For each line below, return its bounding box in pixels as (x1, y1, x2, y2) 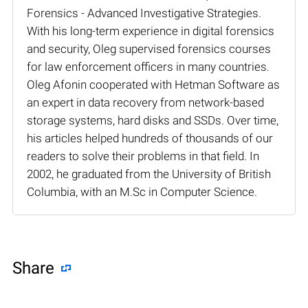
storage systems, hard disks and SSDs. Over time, (27, 113, 278, 127)
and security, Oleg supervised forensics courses (27, 41, 271, 56)
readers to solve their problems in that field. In (27, 148, 259, 163)
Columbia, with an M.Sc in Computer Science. (27, 184, 257, 199)
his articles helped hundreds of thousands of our (27, 131, 273, 145)
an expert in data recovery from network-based (27, 95, 264, 109)
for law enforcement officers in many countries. (27, 59, 269, 74)
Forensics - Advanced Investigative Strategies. (27, 5, 261, 20)
